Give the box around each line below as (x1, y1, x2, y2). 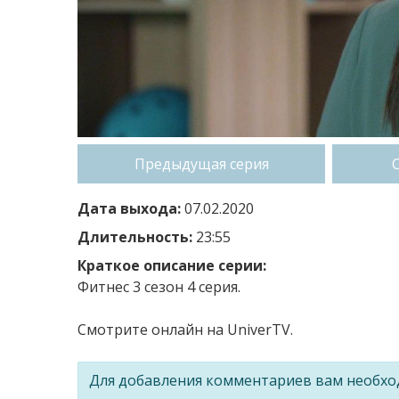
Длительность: (77, 226, 192, 247)
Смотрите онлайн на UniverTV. (77, 319, 293, 339)
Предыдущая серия (134, 153, 269, 174)
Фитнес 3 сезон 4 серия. (77, 276, 240, 297)
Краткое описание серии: (77, 255, 266, 275)
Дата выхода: (77, 198, 181, 218)
